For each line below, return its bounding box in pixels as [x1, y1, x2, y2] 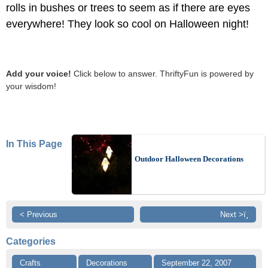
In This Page [6, 139, 62, 150]
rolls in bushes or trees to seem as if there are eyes [6, 1, 250, 14]
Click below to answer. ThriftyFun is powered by [71, 68, 254, 78]
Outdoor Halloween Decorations [135, 154, 243, 164]
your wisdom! [6, 81, 56, 91]
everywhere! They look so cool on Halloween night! [6, 17, 249, 30]
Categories [6, 236, 56, 247]
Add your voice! [6, 68, 71, 78]
